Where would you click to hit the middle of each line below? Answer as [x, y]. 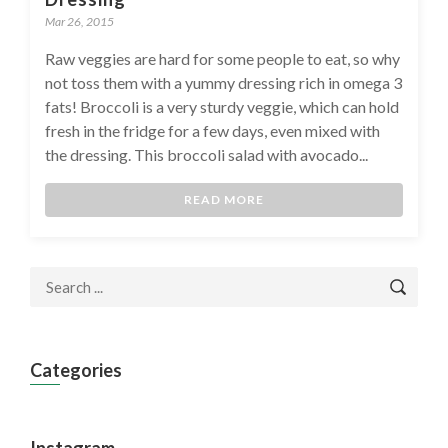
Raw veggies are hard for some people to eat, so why [222, 58]
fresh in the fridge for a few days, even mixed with [212, 130]
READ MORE [224, 199]
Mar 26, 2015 [79, 21]
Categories [76, 369]
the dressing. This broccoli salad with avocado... [206, 154]
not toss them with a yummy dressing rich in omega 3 [223, 82]
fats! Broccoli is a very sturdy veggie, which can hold [222, 106]
